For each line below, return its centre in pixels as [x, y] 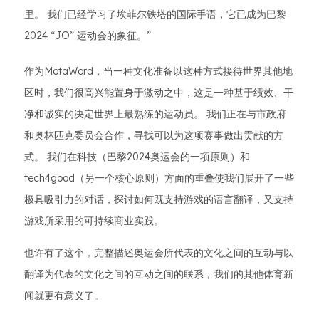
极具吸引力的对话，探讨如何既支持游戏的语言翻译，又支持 [159, 200]
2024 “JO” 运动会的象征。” [88, 36]
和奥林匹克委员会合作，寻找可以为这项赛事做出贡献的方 [154, 136]
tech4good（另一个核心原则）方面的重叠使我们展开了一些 [159, 178]
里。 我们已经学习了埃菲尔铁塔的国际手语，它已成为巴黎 [155, 15]
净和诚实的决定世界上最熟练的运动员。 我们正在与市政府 [155, 114]
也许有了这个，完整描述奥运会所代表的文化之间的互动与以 [159, 253]
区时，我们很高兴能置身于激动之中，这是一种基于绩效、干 [159, 93]
